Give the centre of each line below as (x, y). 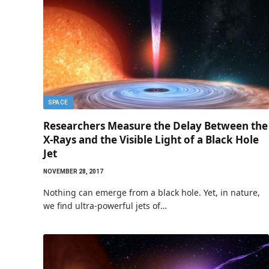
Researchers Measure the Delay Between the (156, 125)
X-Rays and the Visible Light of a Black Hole (151, 139)
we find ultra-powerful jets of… (105, 205)
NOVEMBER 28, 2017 (73, 171)
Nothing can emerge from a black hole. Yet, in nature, (152, 192)
